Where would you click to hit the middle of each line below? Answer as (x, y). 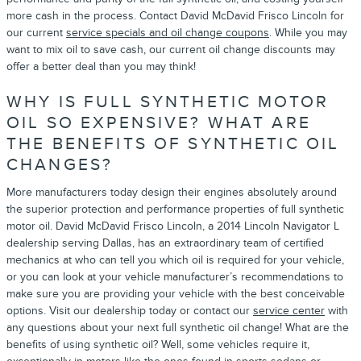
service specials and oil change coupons (168, 32)
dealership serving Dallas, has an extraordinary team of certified (165, 243)
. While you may (308, 32)
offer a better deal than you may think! (101, 66)
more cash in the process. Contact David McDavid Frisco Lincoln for (175, 15)
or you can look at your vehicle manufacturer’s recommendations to (175, 277)
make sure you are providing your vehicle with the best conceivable (176, 294)
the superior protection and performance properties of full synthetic (175, 209)
